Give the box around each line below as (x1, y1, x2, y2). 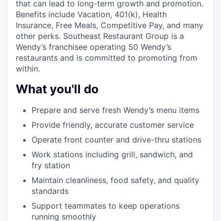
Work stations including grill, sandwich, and (32, 149, 193, 159)
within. (16, 63, 40, 74)
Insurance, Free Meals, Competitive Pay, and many (16, 20, 203, 30)
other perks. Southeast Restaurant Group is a (16, 31, 184, 41)
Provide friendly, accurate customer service (32, 119, 194, 130)
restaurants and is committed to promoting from (16, 52, 197, 63)
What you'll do (16, 81, 99, 96)
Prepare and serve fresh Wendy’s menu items (32, 105, 199, 115)
